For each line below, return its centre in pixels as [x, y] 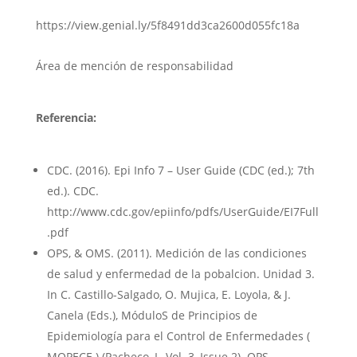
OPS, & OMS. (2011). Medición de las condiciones [177, 253]
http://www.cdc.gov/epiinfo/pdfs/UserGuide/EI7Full [182, 211]
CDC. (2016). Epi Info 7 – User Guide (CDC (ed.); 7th [180, 170]
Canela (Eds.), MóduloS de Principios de [152, 315]
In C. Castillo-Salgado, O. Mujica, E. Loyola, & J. [169, 294]
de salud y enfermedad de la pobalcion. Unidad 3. [180, 273]
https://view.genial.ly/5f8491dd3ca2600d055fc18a [167, 25]
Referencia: [66, 117]
